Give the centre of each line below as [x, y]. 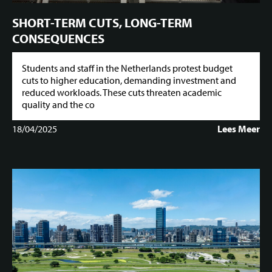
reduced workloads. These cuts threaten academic [122, 93]
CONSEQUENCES [58, 38]
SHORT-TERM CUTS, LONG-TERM [102, 22]
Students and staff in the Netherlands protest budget [127, 68]
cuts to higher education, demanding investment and [129, 80]
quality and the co [58, 105]
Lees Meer [239, 129]
